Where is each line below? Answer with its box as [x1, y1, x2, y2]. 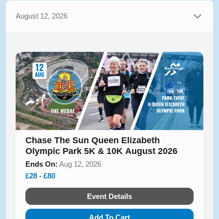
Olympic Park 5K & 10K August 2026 [25, 146, 177, 156]
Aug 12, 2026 [58, 160, 101, 169]
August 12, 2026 [16, 12, 67, 21]
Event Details [87, 192, 132, 200]
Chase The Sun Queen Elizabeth [25, 135, 160, 146]
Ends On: [25, 160, 58, 169]
